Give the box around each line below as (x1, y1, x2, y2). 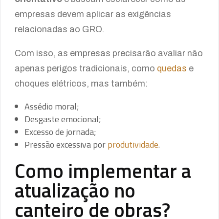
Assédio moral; (24, 100, 79, 113)
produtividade (108, 138, 158, 151)
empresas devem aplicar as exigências (15, 9, 171, 19)
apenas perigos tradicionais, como (15, 64, 157, 73)
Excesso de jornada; (24, 125, 96, 138)
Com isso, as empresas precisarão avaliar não (15, 48, 203, 58)
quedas (157, 64, 189, 73)
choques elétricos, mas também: (15, 79, 148, 88)
